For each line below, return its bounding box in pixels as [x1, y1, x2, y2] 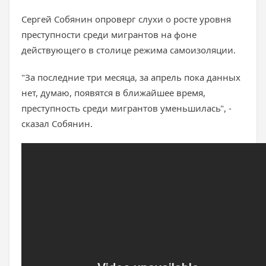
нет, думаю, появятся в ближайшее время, [21, 87, 205, 99]
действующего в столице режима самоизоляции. [21, 44, 236, 56]
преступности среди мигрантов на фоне [21, 28, 197, 40]
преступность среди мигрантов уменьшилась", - [21, 102, 232, 114]
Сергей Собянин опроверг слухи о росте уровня [21, 13, 231, 25]
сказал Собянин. [21, 118, 93, 129]
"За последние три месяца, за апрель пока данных [21, 71, 240, 83]
